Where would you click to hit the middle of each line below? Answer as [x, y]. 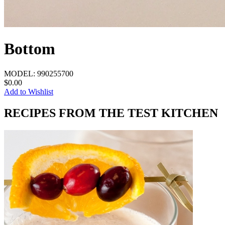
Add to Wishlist [29, 91]
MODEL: [21, 73]
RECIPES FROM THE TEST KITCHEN [111, 113]
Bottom [30, 49]
